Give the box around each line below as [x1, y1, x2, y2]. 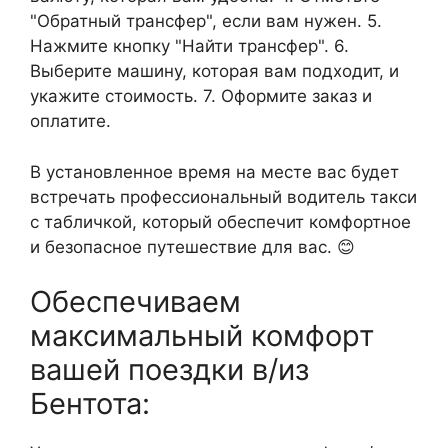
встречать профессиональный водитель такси [30, 186, 417, 207]
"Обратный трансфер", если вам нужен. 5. [30, 11, 382, 31]
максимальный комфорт [30, 318, 374, 353]
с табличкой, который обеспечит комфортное [30, 211, 411, 232]
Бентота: [30, 386, 150, 421]
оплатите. [30, 111, 111, 131]
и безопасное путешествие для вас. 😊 [30, 236, 355, 257]
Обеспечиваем [30, 284, 241, 319]
